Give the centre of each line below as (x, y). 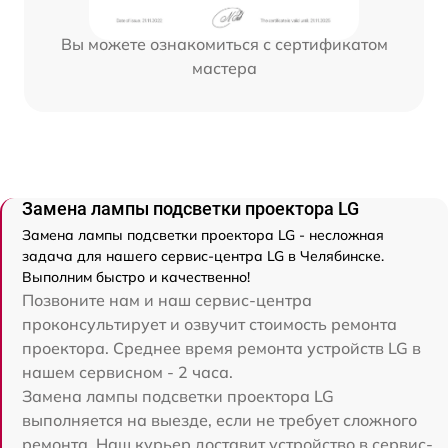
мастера (224, 68)
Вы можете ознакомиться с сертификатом (224, 44)
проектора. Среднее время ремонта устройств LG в (221, 348)
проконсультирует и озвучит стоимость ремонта (209, 324)
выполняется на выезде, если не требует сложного (219, 420)
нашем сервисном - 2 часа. (127, 372)
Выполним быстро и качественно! (136, 277)
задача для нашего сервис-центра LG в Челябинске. (203, 256)
